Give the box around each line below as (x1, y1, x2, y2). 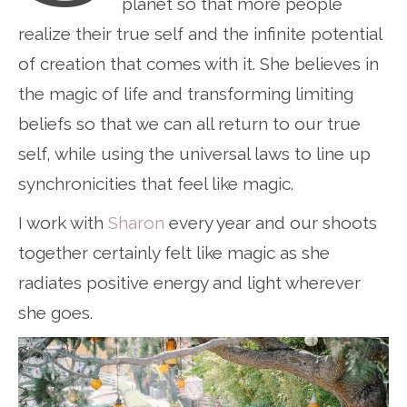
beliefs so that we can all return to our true (18, 113, 361, 134)
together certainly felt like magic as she (18, 242, 330, 263)
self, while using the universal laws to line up (18, 143, 371, 164)
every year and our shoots (164, 212, 377, 233)
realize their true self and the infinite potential (18, 23, 382, 44)
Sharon (108, 212, 164, 233)
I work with (18, 212, 108, 233)
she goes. (18, 302, 93, 323)
